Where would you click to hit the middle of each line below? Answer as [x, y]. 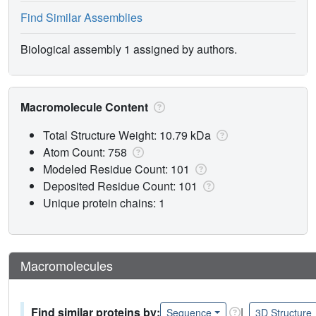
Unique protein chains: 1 [104, 202]
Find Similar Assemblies [81, 17]
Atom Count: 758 [86, 152]
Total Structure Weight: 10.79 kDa [128, 135]
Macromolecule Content [86, 107]
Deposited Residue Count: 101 [122, 186]
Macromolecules [67, 265]
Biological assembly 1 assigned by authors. [129, 49]
